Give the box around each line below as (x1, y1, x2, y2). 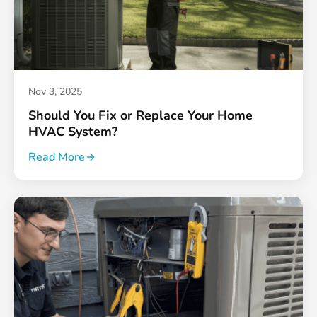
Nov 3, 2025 (28, 84, 82, 98)
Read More (28, 149, 85, 165)
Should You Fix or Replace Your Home (28, 106, 253, 124)
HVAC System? (28, 122, 117, 140)
